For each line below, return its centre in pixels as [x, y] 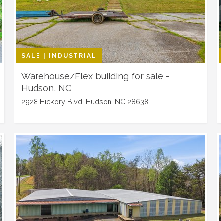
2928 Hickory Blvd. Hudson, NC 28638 [85, 101]
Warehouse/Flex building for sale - [95, 76]
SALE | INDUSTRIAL [59, 56]
